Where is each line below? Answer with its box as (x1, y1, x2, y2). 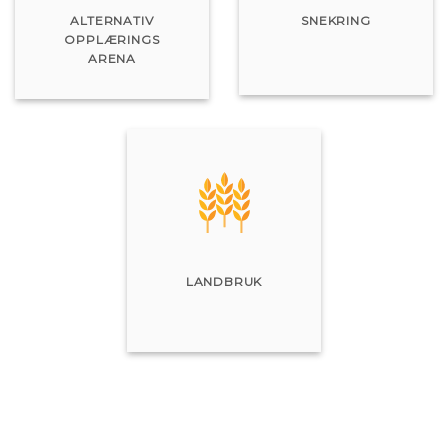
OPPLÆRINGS (64, 31, 160, 47)
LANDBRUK (185, 273, 263, 289)
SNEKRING (301, 12, 371, 28)
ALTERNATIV (70, 12, 154, 28)
